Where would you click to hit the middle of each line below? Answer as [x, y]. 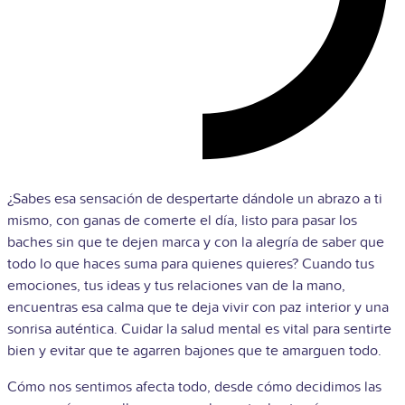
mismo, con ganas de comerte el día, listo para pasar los [182, 220]
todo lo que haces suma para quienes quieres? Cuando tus [191, 264]
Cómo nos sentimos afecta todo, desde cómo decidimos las [194, 386]
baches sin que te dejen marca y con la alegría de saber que [196, 242]
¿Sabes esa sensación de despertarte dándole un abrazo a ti [195, 198]
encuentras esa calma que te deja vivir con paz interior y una [198, 307]
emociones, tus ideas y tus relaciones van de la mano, [176, 285]
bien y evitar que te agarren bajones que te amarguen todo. [196, 350]
